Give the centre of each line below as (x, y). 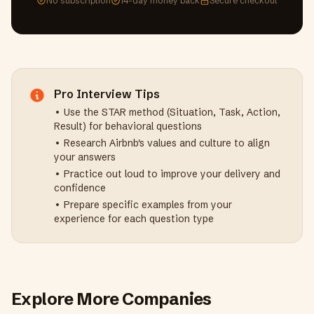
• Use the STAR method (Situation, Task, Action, (167, 112)
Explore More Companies (111, 299)
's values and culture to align (204, 143)
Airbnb (124, 143)
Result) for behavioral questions (128, 126)
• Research (82, 143)
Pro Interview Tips (107, 94)
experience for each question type (134, 219)
